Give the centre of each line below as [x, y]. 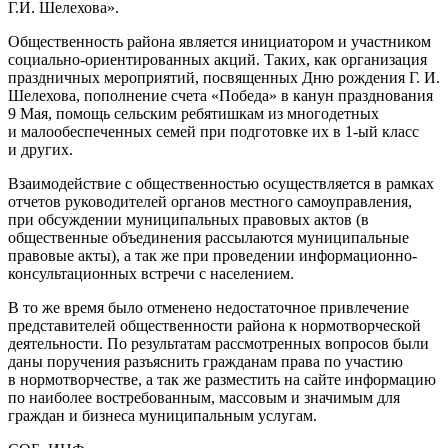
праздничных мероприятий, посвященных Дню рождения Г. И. [224, 77]
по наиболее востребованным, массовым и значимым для [204, 397]
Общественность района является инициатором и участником [219, 41]
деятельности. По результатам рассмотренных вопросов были [218, 343]
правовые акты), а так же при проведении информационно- [212, 255]
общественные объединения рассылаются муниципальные [208, 237]
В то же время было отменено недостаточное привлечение [208, 307]
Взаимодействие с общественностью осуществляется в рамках [221, 183]
